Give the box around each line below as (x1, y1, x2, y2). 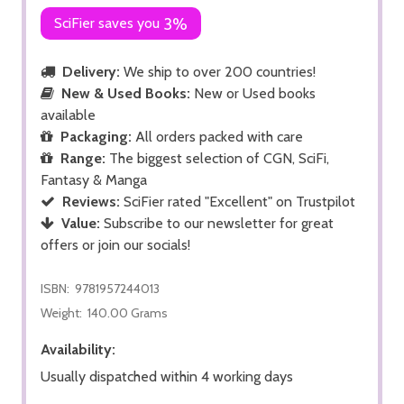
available (41, 106, 96, 124)
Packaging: (60, 127, 132, 145)
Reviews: (62, 192, 120, 210)
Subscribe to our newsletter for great (100, 214, 334, 232)
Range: (60, 149, 106, 167)
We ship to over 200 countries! (120, 62, 316, 80)
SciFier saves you (54, 14, 163, 32)
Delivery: (62, 62, 120, 80)
